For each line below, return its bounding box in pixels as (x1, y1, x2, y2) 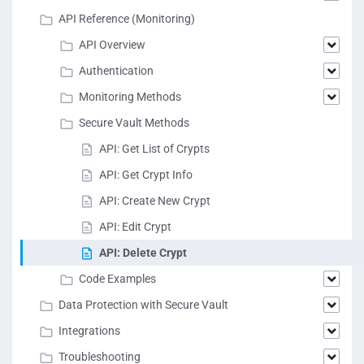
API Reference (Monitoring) (58, 12, 195, 25)
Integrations (58, 324, 120, 337)
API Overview (79, 38, 145, 51)
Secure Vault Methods (79, 116, 189, 129)
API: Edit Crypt (99, 220, 171, 233)
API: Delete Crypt (99, 246, 187, 259)
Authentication (79, 64, 154, 77)
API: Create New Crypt (99, 194, 210, 207)
